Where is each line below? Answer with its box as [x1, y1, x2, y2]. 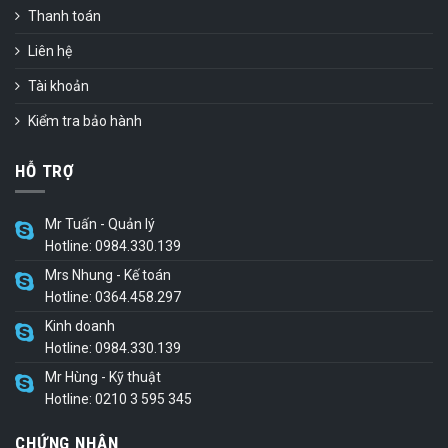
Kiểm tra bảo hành [28, 113, 142, 130]
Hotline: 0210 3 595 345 [45, 390, 192, 407]
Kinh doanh [45, 317, 115, 334]
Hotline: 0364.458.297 [45, 288, 181, 305]
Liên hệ [28, 43, 72, 60]
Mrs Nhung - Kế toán [45, 266, 171, 283]
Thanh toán [28, 8, 101, 25]
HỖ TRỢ [15, 161, 75, 182]
